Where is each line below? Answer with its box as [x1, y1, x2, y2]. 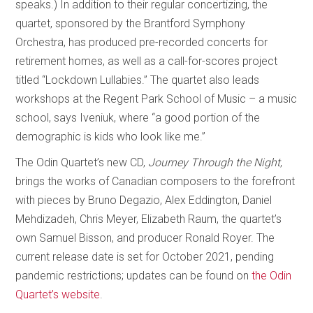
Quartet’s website [15, 287, 101, 301]
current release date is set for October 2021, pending [15, 249, 275, 263]
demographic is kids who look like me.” [15, 129, 206, 143]
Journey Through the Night [148, 155, 281, 169]
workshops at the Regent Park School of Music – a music [15, 92, 298, 105]
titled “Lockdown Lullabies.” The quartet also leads [15, 73, 260, 87]
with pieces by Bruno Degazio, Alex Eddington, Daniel [15, 193, 272, 207]
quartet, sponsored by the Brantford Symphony [15, 16, 246, 30]
